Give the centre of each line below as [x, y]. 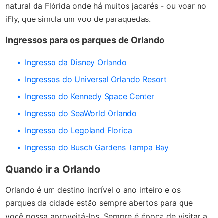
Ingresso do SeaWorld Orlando [81, 113]
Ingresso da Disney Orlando [76, 62]
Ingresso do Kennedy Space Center [90, 96]
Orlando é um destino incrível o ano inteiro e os [93, 190]
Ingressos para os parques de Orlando [85, 40]
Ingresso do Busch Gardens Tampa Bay [97, 147]
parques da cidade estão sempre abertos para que [99, 203]
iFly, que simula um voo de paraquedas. [80, 19]
